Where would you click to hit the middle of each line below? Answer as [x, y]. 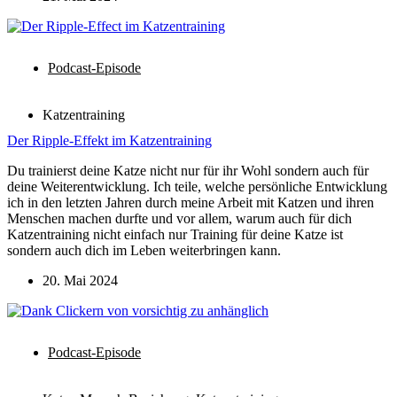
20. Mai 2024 [80, 280]
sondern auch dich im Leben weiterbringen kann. [144, 250]
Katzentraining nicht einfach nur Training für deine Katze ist [175, 234]
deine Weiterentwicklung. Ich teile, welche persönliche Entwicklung [197, 186]
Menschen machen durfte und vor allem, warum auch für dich [179, 218]
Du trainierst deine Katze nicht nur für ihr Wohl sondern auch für [188, 170]
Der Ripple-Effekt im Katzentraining [109, 140]
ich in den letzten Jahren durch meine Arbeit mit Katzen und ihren [191, 202]
